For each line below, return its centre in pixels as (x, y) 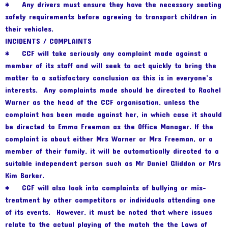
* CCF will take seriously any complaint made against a (106, 53)
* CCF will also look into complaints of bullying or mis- (106, 188)
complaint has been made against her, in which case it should (113, 115)
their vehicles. (29, 29)
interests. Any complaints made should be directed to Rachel (113, 90)
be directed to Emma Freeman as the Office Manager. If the (109, 127)
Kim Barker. (25, 176)
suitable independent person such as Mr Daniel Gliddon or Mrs (113, 163)
